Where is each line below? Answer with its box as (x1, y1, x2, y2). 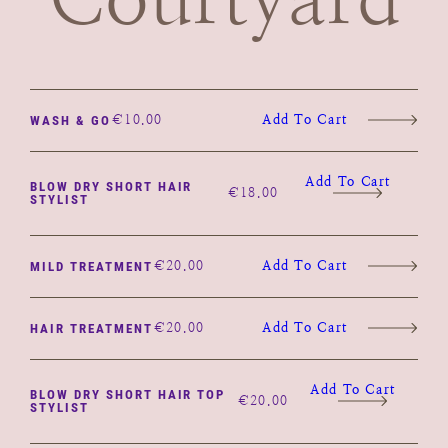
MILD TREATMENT (30, 258, 153, 274)
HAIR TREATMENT (30, 320, 153, 336)
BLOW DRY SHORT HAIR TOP (30, 387, 226, 402)
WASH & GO (30, 112, 111, 128)
